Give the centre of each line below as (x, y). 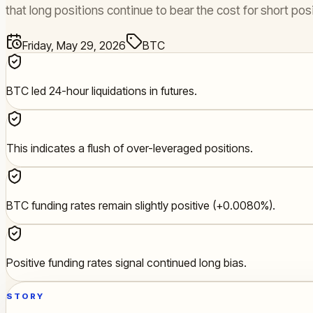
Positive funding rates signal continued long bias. (126, 263)
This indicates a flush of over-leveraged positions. (130, 148)
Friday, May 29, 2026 (74, 46)
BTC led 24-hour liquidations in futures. (102, 91)
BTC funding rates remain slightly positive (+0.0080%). (141, 206)
